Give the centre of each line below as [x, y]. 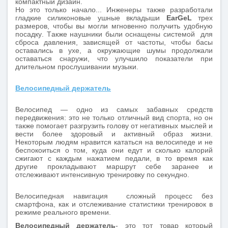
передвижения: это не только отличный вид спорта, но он [114, 118]
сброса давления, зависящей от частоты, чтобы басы [114, 42]
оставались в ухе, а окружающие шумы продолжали [114, 50]
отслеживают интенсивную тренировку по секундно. [102, 175]
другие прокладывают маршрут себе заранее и [114, 166]
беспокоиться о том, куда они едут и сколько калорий [114, 150]
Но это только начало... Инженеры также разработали [114, 10]
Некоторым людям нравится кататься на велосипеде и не [114, 142]
